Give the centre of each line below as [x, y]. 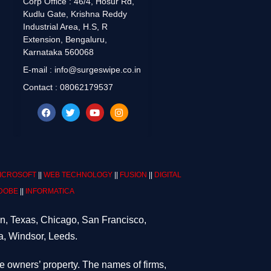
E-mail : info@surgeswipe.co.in [82, 70]
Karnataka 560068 [59, 52]
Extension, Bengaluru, [65, 40]
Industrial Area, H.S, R [66, 27]
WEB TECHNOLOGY [78, 175]
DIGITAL [168, 175]
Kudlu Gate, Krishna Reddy [75, 14]
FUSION [133, 175]
